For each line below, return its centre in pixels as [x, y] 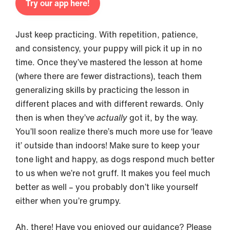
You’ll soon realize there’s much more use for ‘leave [114, 132]
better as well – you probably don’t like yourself [107, 187]
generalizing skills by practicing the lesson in [102, 90]
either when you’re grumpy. [68, 201]
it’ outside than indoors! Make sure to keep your [108, 146]
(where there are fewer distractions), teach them [109, 76]
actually [112, 118]
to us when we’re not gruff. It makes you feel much [113, 173]
